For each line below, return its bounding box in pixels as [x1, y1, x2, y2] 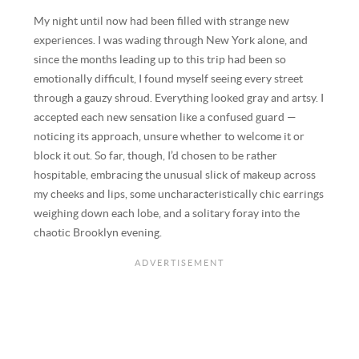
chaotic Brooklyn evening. [34, 226, 163, 239]
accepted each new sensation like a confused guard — [34, 111, 296, 123]
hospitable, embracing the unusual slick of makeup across [34, 168, 317, 181]
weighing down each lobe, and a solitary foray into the [34, 207, 301, 220]
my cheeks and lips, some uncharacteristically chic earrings [34, 188, 325, 200]
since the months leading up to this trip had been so [34, 53, 287, 66]
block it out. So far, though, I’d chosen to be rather [34, 149, 278, 162]
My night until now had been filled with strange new [34, 14, 290, 27]
